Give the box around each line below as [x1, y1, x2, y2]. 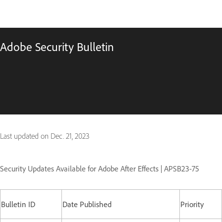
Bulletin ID [1, 199, 35, 209]
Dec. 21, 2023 [51, 131, 89, 141]
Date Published [62, 199, 111, 209]
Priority [180, 199, 204, 209]
